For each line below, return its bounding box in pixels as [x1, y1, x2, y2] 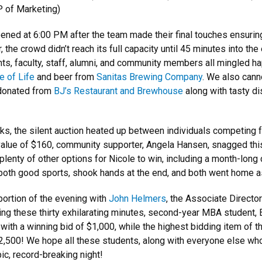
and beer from [35, 71, 96, 82]
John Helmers [109, 193, 166, 204]
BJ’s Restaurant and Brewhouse [54, 85, 183, 96]
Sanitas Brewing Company [96, 71, 202, 82]
